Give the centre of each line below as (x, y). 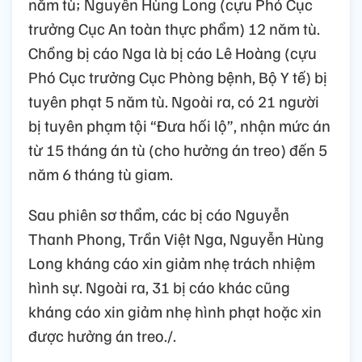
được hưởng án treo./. (102, 335)
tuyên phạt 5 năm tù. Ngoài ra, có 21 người (174, 101)
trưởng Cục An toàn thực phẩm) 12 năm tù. (174, 28)
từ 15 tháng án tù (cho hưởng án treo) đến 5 (178, 149)
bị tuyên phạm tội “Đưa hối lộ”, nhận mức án (179, 125)
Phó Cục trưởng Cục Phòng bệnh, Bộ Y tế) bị (178, 76)
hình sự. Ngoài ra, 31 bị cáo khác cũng (159, 286)
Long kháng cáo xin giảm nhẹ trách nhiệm (172, 262)
